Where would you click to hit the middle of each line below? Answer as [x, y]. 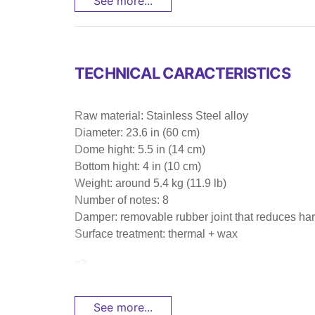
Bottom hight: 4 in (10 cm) [138, 166]
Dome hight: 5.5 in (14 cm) [140, 149]
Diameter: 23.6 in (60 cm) [137, 132]
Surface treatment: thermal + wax [156, 233]
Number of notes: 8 [122, 200]
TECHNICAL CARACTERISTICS [182, 73]
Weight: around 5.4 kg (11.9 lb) [150, 183]
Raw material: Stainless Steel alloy [161, 115]
